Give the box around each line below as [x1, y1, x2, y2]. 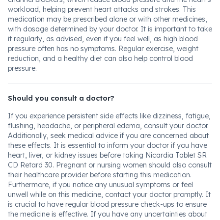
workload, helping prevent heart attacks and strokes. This [8, 5, 196, 14]
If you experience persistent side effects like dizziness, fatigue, [8, 111, 211, 120]
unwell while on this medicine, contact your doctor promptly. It [8, 190, 211, 199]
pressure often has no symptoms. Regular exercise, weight [8, 44, 198, 53]
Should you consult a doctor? [8, 94, 114, 103]
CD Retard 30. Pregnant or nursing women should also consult [8, 161, 212, 169]
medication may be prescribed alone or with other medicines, [8, 15, 207, 24]
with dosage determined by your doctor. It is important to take [8, 25, 212, 33]
